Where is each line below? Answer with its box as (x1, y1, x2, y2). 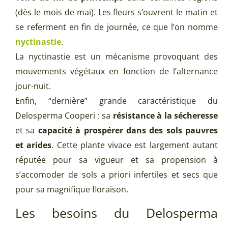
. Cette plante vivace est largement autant (51, 139, 218, 151)
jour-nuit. (15, 80, 51, 92)
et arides (15, 139, 52, 151)
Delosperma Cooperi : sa (15, 110, 113, 122)
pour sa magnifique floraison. (15, 184, 128, 195)
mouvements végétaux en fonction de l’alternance (15, 66, 218, 77)
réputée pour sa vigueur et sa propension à (15, 154, 218, 166)
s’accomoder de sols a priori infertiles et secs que (15, 169, 218, 181)
